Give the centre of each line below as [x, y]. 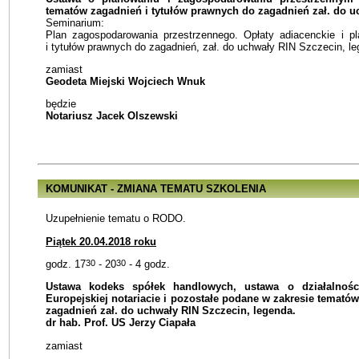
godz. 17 [66, 264]
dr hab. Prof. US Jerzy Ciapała [121, 323]
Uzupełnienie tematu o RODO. [116, 219]
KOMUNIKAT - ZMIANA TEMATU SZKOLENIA [156, 189]
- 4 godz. [148, 264]
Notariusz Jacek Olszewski [112, 116]
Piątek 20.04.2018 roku [101, 241]
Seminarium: [75, 22]
